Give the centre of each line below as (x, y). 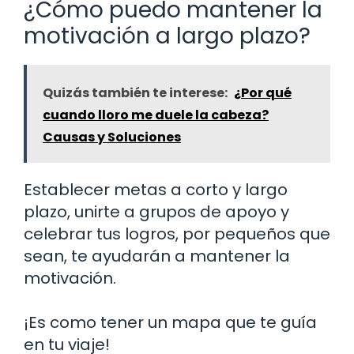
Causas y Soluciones (112, 137)
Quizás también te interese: (135, 92)
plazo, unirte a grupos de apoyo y (156, 211)
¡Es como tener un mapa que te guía (170, 322)
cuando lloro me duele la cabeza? (156, 115)
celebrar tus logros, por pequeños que (177, 233)
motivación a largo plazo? (167, 36)
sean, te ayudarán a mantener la (157, 256)
